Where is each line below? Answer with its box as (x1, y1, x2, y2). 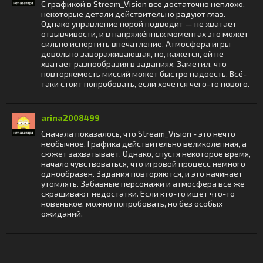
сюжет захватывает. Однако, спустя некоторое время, (41, 149, 251, 159)
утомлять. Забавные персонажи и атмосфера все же (41, 178, 245, 188)
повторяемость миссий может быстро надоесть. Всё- (41, 69, 247, 79)
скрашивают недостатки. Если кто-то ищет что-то (41, 188, 235, 198)
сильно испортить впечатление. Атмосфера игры (41, 39, 231, 49)
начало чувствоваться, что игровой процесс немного (41, 159, 245, 168)
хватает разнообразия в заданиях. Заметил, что (41, 59, 227, 69)
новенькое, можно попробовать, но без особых (41, 198, 222, 208)
